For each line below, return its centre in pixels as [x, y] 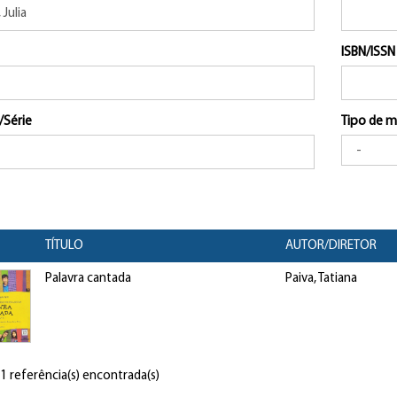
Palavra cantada [88, 279]
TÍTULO [64, 246]
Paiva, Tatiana [321, 279]
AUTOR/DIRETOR [331, 246]
